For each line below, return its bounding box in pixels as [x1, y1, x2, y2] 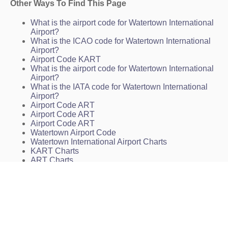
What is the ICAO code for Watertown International [31, 37, 211, 46]
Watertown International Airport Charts [31, 137, 167, 147]
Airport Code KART [31, 55, 101, 64]
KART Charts [31, 147, 79, 156]
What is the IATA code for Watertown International [31, 82, 208, 92]
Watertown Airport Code [31, 128, 116, 137]
